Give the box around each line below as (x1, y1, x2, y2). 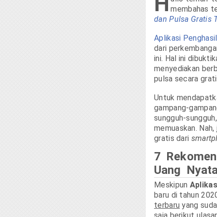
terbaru (154, 201, 180, 210)
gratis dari (154, 134, 191, 143)
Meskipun (154, 180, 190, 190)
